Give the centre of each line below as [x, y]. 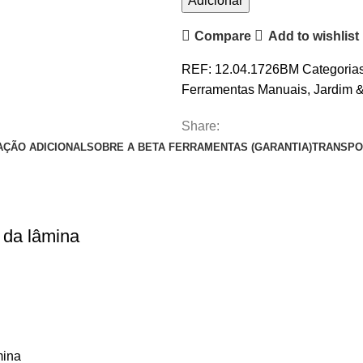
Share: [201, 126]
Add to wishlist [313, 36]
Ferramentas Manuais [244, 90]
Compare [223, 36]
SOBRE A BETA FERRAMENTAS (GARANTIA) [199, 147]
